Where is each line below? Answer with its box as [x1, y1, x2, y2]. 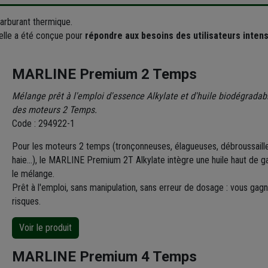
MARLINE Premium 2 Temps [12, 65, 197, 83]
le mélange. [12, 167, 55, 179]
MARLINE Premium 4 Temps [12, 248, 197, 265]
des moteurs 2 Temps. [12, 103, 98, 115]
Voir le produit [19, 221, 72, 233]
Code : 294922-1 [12, 117, 75, 129]
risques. [12, 195, 41, 207]
